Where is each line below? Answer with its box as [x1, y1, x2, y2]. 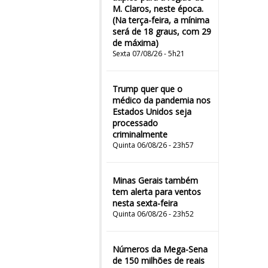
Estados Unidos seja [112, 106, 191, 117]
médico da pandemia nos [112, 95, 211, 106]
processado [112, 117, 158, 129]
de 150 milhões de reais [112, 255, 205, 266]
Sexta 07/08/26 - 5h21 [112, 48, 185, 59]
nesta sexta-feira [112, 197, 178, 209]
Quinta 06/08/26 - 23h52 [112, 209, 194, 219]
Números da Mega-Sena [112, 243, 208, 255]
